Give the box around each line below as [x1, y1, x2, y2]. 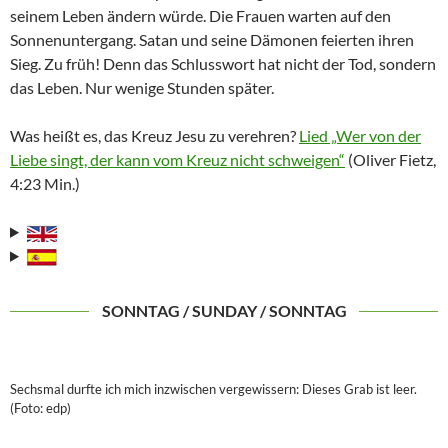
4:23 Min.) [10, 173, 80, 193]
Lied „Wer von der [299, 125, 421, 145]
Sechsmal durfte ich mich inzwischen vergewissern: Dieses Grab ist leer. [10, 381, 417, 398]
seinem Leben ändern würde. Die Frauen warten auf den [10, 5, 391, 25]
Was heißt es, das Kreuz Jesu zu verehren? [10, 125, 299, 145]
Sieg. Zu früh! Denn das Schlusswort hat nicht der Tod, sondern [10, 53, 436, 73]
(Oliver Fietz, [345, 149, 436, 169]
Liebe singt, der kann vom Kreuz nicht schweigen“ [10, 149, 345, 169]
